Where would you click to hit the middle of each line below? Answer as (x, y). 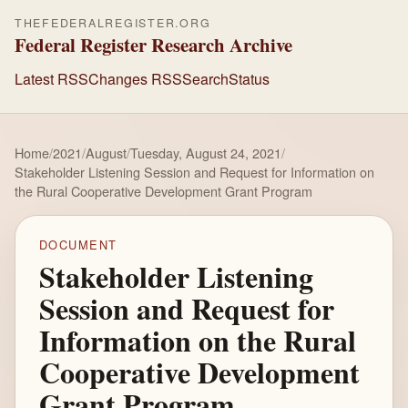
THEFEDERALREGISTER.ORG (113, 23)
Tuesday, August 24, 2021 (206, 153)
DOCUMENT (78, 245)
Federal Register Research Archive (153, 45)
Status (249, 78)
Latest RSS (51, 78)
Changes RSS (135, 78)
